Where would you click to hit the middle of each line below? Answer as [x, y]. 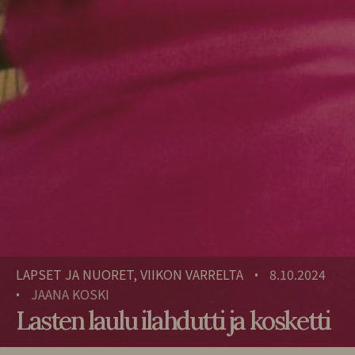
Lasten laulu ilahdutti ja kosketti [173, 321]
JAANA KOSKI [70, 294]
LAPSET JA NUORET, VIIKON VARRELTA [130, 274]
